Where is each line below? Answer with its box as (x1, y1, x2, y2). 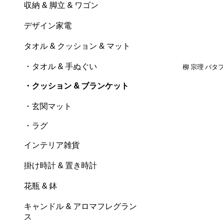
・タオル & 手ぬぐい (24, 63, 98, 71)
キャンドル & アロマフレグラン (24, 203, 137, 211)
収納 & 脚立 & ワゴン (24, 1, 99, 9)
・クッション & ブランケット (24, 82, 129, 90)
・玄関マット (24, 103, 72, 111)
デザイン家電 (24, 22, 72, 30)
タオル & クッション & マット (24, 42, 131, 50)
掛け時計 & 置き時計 (24, 162, 98, 170)
